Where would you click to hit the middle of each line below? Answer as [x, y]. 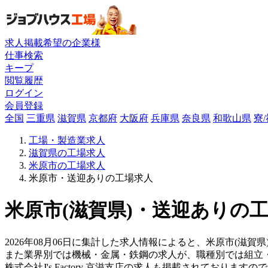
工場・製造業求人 [67, 140]
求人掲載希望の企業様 [53, 42]
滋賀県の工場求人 [67, 153]
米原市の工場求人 [67, 165]
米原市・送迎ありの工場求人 [91, 178]
